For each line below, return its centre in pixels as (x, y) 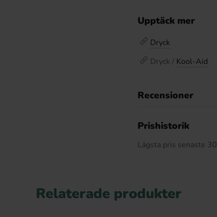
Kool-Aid (192, 62)
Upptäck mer (166, 21)
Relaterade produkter (108, 194)
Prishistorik (163, 126)
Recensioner (165, 95)
